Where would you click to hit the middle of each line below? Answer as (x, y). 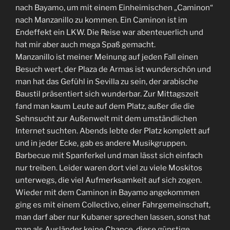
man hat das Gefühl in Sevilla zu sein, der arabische (107, 82)
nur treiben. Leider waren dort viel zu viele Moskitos (109, 168)
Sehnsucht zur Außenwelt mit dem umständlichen (106, 119)
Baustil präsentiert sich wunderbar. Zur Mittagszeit (107, 94)
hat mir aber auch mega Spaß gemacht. (85, 45)
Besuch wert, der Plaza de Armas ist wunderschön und (113, 70)
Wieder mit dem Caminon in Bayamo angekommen (108, 193)
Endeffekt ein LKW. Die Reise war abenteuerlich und (109, 33)
